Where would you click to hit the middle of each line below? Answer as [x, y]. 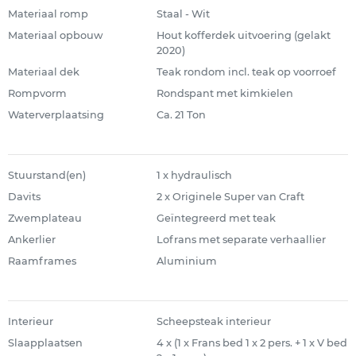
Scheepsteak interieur [213, 321]
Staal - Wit [183, 14]
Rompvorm [37, 93]
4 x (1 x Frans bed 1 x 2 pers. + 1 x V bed [252, 343]
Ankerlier [32, 240]
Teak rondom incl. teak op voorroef [246, 72]
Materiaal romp [48, 14]
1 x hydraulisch [194, 175]
